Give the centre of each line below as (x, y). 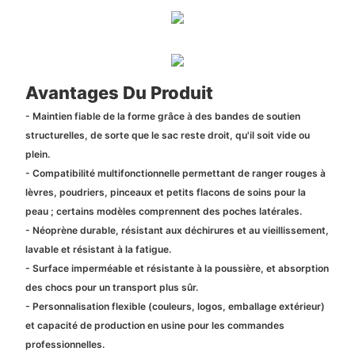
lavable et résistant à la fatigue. (98, 250)
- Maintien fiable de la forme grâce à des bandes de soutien (162, 116)
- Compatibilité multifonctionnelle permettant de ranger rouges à (175, 174)
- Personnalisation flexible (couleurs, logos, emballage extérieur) (175, 307)
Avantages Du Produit (119, 92)
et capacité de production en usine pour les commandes (155, 326)
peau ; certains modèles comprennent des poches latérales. (163, 212)
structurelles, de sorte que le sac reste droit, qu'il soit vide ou (167, 136)
